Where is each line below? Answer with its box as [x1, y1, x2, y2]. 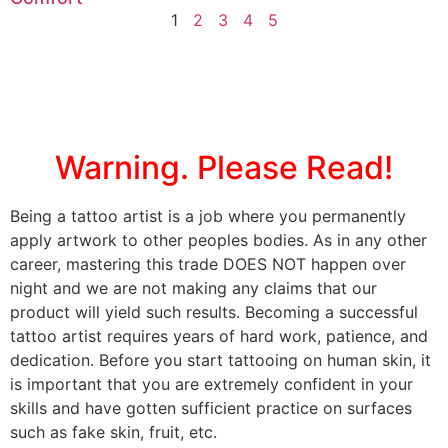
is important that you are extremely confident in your [10, 373, 413, 394]
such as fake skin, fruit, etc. [10, 421, 217, 442]
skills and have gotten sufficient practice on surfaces [10, 397, 412, 418]
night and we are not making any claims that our [10, 277, 377, 298]
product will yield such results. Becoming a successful [10, 301, 418, 322]
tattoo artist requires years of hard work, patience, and [10, 325, 428, 346]
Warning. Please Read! [55, 147, 393, 187]
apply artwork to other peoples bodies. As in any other [10, 229, 427, 250]
